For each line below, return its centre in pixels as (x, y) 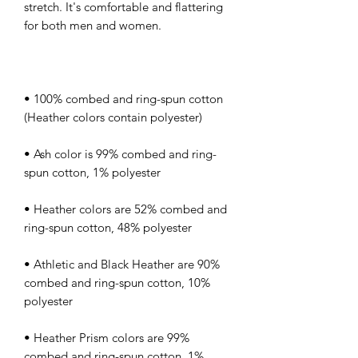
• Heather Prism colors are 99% (107, 337)
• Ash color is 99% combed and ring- (120, 153)
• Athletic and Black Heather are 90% (122, 264)
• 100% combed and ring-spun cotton (123, 98)
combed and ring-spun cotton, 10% (117, 282)
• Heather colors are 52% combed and (125, 209)
